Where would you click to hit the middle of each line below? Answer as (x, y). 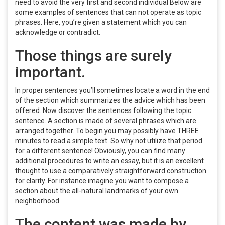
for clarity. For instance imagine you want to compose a (102, 181)
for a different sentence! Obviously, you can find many (100, 151)
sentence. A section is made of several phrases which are (106, 121)
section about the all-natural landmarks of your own (97, 191)
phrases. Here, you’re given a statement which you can (101, 22)
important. (50, 72)
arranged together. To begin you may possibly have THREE (107, 131)
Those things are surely (93, 55)
